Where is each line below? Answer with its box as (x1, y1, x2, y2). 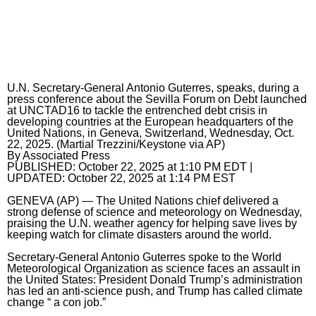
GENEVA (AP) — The (7, 195, 119, 207)
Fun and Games (28, 45, 107, 59)
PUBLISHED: (7, 161, 78, 174)
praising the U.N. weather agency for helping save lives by (7, 217, 297, 230)
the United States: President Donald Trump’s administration (7, 274, 303, 286)
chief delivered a (193, 195, 279, 207)
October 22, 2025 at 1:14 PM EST (68, 172, 236, 185)
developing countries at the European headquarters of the (7, 116, 293, 128)
